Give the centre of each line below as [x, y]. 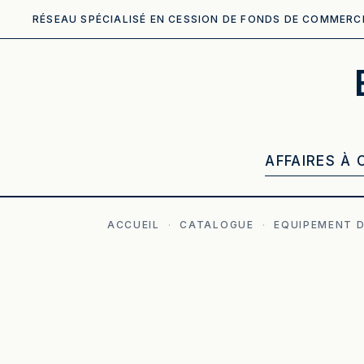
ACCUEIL [134, 225]
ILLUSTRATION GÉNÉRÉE [197, 283]
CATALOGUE [217, 225]
